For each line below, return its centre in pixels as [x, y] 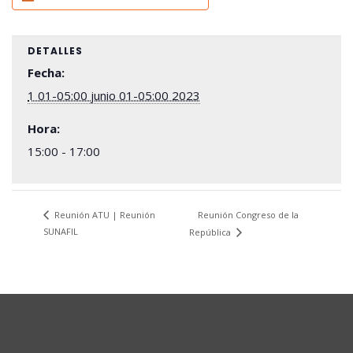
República [211, 232]
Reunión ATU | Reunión [104, 215]
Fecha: [46, 73]
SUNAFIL [61, 231]
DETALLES [55, 51]
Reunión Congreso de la [248, 214]
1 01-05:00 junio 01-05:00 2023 [114, 96]
